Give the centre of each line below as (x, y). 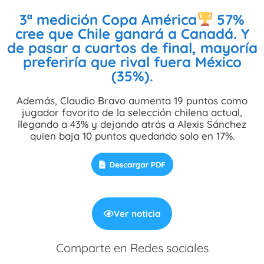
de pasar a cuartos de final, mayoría (132, 47)
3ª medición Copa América (108, 19)
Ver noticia (137, 213)
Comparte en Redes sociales (132, 247)
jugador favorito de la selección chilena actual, (132, 112)
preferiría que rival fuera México (132, 62)
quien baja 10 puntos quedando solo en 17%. (132, 136)
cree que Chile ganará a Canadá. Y (132, 33)
